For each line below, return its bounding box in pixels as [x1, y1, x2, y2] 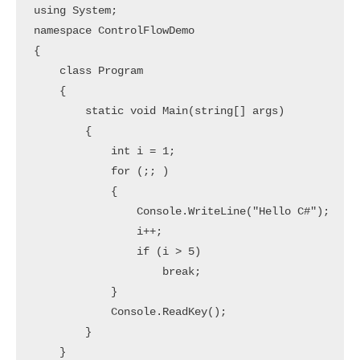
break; [33, 265, 201, 278]
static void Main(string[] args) [33, 104, 284, 117]
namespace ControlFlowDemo [33, 24, 194, 37]
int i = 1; [33, 145, 175, 157]
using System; [33, 4, 117, 17]
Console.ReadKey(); [33, 305, 227, 318]
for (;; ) [33, 165, 169, 178]
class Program [33, 64, 143, 77]
